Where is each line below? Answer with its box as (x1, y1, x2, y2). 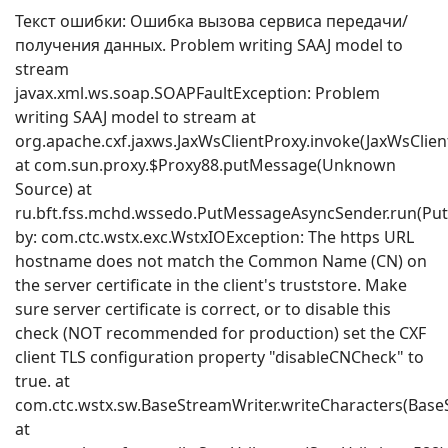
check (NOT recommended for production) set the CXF (15, 322, 426, 344)
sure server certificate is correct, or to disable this (15, 298, 391, 320)
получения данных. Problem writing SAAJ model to (15, 34, 403, 56)
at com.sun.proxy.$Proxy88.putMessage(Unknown (15, 154, 396, 176)
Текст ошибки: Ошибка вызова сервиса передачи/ (15, 10, 408, 32)
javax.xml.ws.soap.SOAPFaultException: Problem (15, 82, 380, 104)
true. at (15, 370, 70, 392)
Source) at (15, 178, 92, 200)
